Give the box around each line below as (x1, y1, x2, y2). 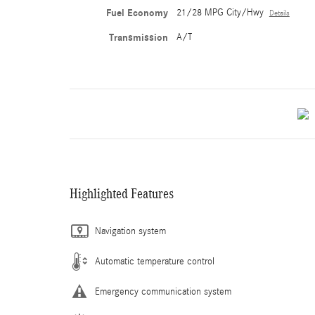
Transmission (108, 32, 168, 44)
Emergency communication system (95, 286, 231, 297)
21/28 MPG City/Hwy (176, 7, 264, 18)
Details (269, 9, 290, 18)
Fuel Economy (105, 7, 168, 19)
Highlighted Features (70, 186, 174, 201)
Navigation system (95, 226, 166, 237)
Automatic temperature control (95, 256, 214, 267)
